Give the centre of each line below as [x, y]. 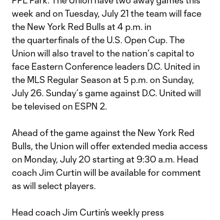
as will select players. [54, 186]
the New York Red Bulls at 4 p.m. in [82, 27]
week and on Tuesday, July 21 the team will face [107, 13]
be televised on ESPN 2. [60, 106]
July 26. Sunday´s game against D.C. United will [106, 93]
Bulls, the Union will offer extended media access [110, 146]
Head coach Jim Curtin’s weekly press [88, 212]
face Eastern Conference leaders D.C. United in [106, 66]
